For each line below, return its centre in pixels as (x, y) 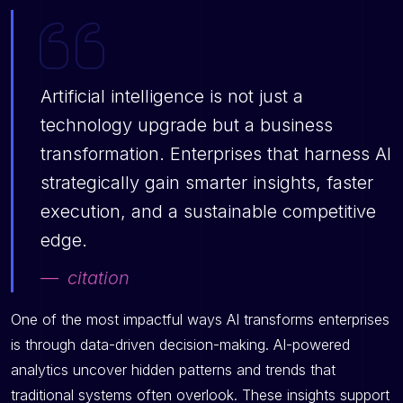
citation (99, 278)
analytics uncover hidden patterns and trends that (173, 370)
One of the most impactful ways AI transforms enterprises (200, 320)
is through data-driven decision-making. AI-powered (180, 345)
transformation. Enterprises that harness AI (216, 154)
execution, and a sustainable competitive (208, 212)
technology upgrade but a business (187, 125)
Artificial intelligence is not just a (172, 97)
